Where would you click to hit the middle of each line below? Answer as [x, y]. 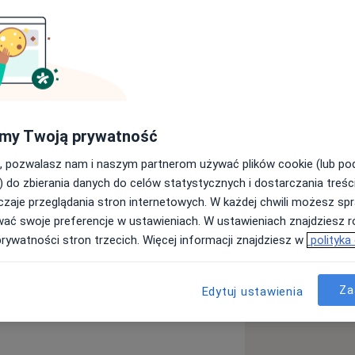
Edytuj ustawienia [252, 292]
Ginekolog [118, 91]
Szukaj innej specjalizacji [143, 157]
